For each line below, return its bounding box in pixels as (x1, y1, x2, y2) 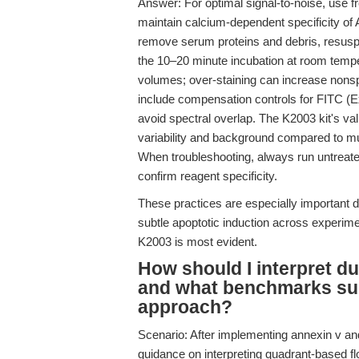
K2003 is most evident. (138, 235, 257, 248)
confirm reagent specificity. (138, 169, 277, 183)
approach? (138, 297, 232, 317)
